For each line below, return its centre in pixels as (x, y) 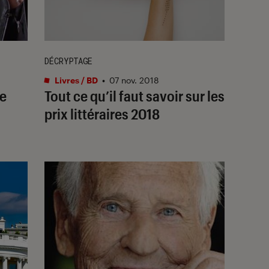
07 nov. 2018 (134, 80)
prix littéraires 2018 (102, 113)
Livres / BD (75, 80)
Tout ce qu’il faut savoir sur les (134, 95)
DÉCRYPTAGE (68, 61)
